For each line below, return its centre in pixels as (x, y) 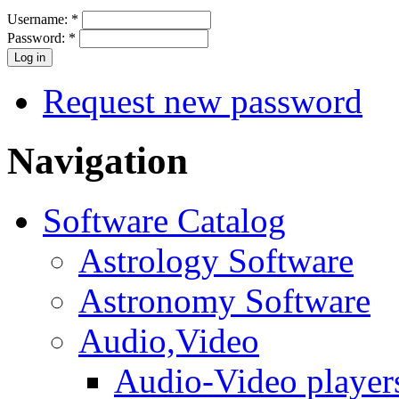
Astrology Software (216, 260)
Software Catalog (164, 220)
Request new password (203, 101)
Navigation (98, 160)
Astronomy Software (224, 300)
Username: (39, 19)
